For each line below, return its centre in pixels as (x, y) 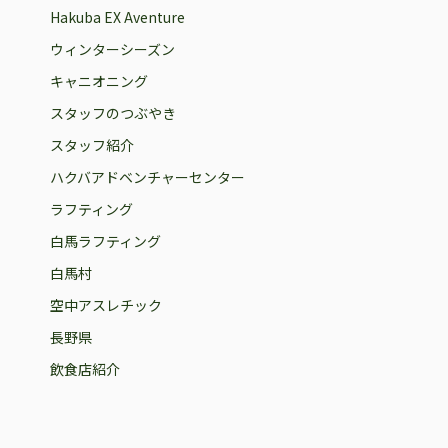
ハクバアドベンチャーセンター (147, 176)
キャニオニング (98, 80)
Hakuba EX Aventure (117, 16)
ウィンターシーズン (112, 48)
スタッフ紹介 (91, 144)
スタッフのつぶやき (112, 112)
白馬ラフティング (105, 240)
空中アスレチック (105, 304)
